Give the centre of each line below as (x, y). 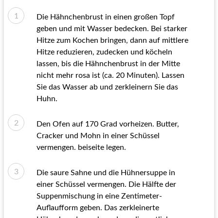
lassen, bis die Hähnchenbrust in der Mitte (108, 64)
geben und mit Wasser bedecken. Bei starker (112, 29)
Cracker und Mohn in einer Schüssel (98, 136)
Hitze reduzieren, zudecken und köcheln (104, 52)
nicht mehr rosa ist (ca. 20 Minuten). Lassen (110, 75)
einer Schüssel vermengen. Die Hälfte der (106, 184)
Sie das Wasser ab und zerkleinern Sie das (107, 87)
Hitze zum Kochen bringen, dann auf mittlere (112, 40)
